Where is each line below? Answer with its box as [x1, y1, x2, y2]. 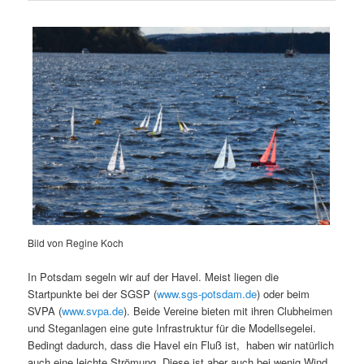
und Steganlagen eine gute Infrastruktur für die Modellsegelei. [28, 320, 317, 336]
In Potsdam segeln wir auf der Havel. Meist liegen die [28, 269, 279, 285]
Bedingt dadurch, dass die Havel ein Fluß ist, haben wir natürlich [28, 337, 335, 353]
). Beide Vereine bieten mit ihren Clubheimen [123, 303, 333, 319]
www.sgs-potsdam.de [157, 286, 258, 302]
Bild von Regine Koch [28, 235, 124, 249]
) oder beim [257, 286, 310, 302]
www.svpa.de [62, 303, 124, 319]
